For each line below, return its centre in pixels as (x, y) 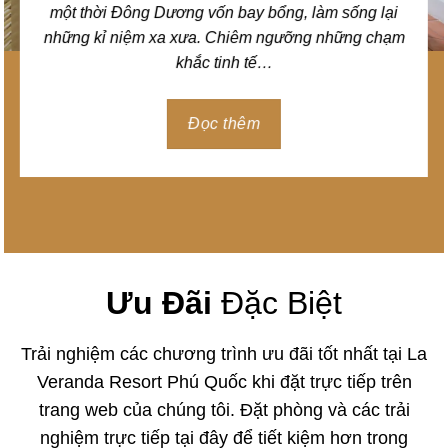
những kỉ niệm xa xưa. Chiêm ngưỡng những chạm (224, 37)
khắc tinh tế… (224, 62)
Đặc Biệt (277, 303)
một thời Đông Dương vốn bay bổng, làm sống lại (223, 12)
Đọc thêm (224, 123)
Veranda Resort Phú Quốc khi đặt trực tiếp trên (224, 381)
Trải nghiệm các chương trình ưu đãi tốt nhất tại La (224, 353)
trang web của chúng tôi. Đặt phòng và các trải (224, 409)
